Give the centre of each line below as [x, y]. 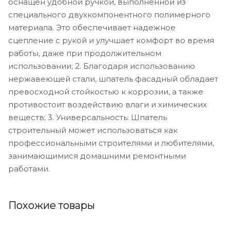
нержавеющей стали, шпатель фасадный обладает [113, 79]
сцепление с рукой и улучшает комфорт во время [111, 40]
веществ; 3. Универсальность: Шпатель [88, 117]
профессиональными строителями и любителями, [111, 143]
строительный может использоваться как [93, 130]
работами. [29, 168]
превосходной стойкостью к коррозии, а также [106, 91]
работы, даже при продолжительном [85, 53]
